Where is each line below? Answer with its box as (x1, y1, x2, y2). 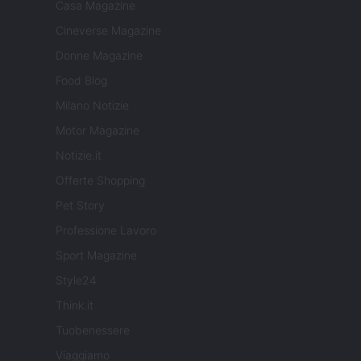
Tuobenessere (56, 323, 130, 338)
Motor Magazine (56, 123, 139, 138)
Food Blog (56, 73, 107, 88)
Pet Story (56, 198, 105, 213)
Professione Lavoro (56, 223, 156, 238)
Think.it (56, 298, 93, 313)
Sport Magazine (56, 248, 137, 263)
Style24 (56, 273, 97, 288)
